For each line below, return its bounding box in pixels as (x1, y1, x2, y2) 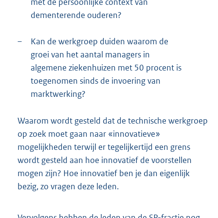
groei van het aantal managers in (31, 49, 150, 60)
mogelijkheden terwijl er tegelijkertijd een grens (18, 142, 190, 153)
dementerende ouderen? (31, 10, 122, 21)
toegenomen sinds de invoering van (31, 75, 161, 87)
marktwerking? (31, 89, 86, 100)
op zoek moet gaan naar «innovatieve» (18, 128, 160, 140)
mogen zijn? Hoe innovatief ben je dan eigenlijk (18, 168, 190, 179)
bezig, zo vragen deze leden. (18, 181, 119, 192)
